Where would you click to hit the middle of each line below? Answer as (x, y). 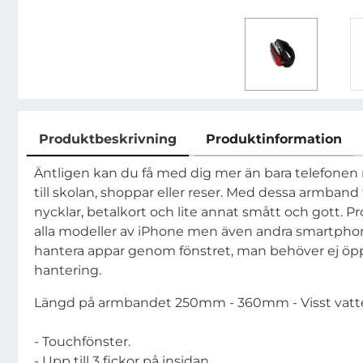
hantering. (68, 270)
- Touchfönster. (82, 342)
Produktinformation (274, 139)
